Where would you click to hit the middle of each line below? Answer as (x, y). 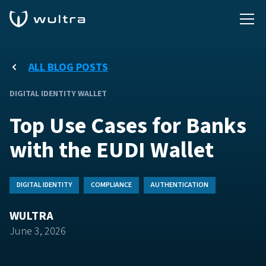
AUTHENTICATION (180, 185)
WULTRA (31, 216)
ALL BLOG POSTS (68, 67)
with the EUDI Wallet (112, 150)
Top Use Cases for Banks (128, 126)
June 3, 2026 (38, 231)
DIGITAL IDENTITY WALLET (58, 94)
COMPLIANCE (111, 185)
